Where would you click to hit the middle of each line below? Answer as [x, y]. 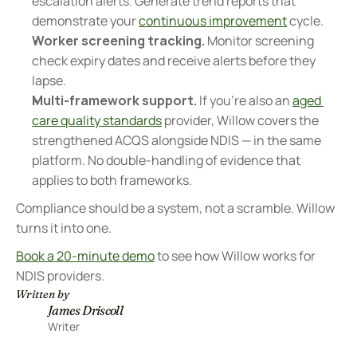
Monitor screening [259, 41]
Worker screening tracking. [118, 41]
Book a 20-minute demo [85, 256]
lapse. [49, 80]
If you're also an [245, 100]
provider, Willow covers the [240, 120]
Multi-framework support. [114, 100]
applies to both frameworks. [112, 180]
